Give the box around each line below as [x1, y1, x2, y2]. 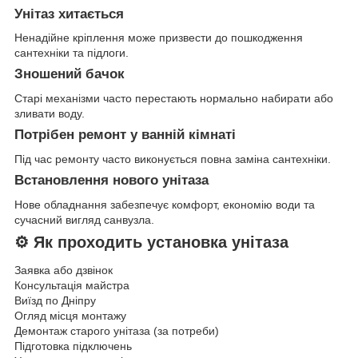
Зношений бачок [14, 66, 125, 82]
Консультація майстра [14, 279, 129, 292]
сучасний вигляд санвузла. [14, 213, 154, 226]
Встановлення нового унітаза [14, 172, 209, 188]
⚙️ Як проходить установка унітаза [14, 233, 288, 251]
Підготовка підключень [14, 340, 132, 353]
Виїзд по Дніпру [14, 294, 96, 308]
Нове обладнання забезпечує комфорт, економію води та [14, 197, 315, 211]
